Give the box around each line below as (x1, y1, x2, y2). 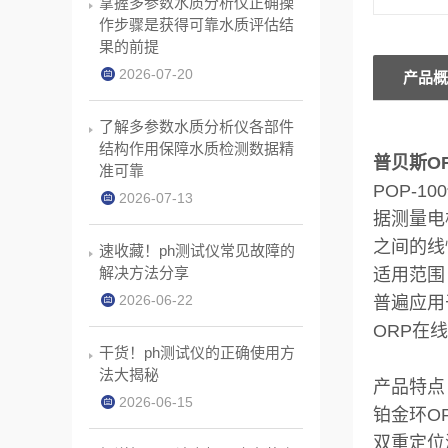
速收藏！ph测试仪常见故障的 (99, 242, 295, 259)
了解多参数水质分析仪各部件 (99, 118, 294, 135)
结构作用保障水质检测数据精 (99, 140, 294, 157)
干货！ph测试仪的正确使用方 (99, 344, 295, 361)
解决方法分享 (99, 264, 189, 281)
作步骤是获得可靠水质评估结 (99, 16, 294, 33)
